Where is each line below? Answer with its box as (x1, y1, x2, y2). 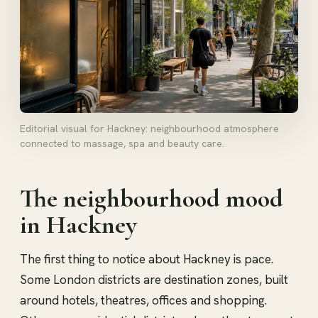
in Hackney (20, 209, 137, 240)
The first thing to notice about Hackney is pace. (20, 251, 273, 267)
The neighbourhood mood (20, 182, 283, 214)
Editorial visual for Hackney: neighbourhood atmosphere (20, 121, 279, 135)
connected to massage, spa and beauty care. (20, 136, 224, 150)
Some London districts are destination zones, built (20, 271, 288, 287)
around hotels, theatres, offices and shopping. (20, 292, 267, 308)
